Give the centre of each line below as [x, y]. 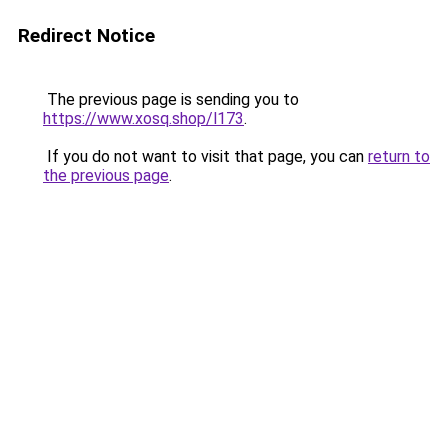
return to [399, 156]
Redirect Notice [86, 35]
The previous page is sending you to [171, 99]
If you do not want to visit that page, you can [205, 156]
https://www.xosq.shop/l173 [143, 118]
